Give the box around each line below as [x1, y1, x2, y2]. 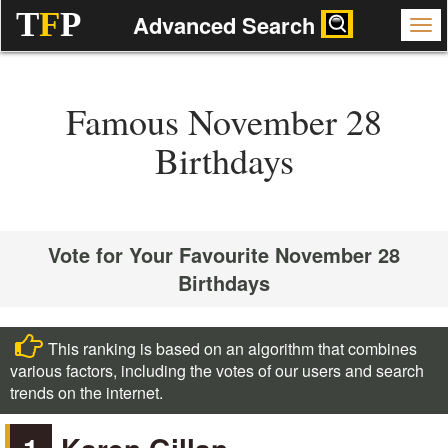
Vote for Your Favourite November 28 [48, 240, 400, 269]
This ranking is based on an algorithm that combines [48, 337, 417, 360]
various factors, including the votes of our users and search [10, 359, 424, 382]
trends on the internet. [10, 381, 163, 404]
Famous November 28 [66, 97, 382, 145]
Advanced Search [132, 9, 321, 41]
